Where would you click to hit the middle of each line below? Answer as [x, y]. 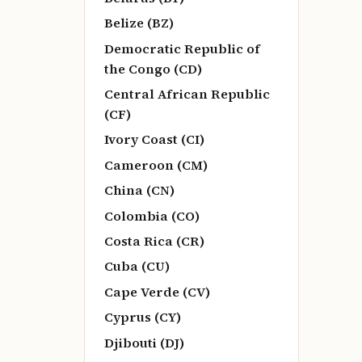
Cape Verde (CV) [157, 291]
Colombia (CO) [152, 215]
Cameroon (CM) [156, 164]
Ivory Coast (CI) [154, 139]
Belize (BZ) [139, 23]
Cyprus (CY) [143, 317]
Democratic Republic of [182, 48]
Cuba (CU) [137, 266]
